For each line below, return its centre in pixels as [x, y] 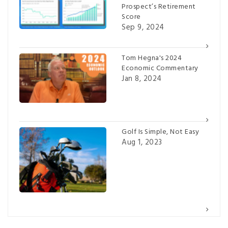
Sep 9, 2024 [143, 28]
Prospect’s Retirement [159, 7]
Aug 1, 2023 [142, 142]
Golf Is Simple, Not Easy [160, 132]
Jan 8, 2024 [142, 79]
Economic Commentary [160, 68]
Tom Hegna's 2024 [152, 58]
